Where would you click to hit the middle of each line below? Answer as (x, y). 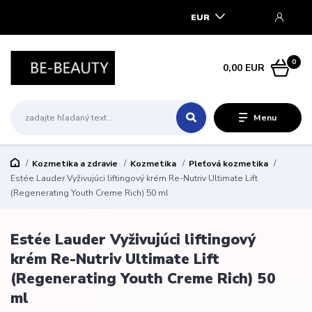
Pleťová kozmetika (228, 163)
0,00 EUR (244, 68)
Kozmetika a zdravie (75, 163)
